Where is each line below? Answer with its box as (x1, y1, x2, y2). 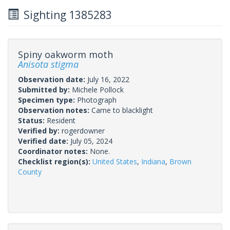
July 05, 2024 (70, 136, 112, 146)
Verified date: (18, 136, 70, 146)
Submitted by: (18, 84, 72, 94)
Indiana (141, 156, 165, 166)
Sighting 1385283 (18, 7, 112, 22)
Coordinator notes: (18, 146, 90, 156)
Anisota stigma (18, 57, 79, 70)
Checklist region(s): (18, 156, 92, 166)
